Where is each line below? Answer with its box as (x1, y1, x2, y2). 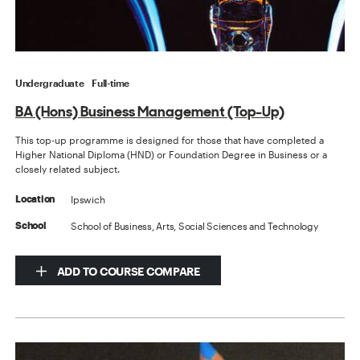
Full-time (92, 76, 130, 88)
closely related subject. (15, 162, 121, 174)
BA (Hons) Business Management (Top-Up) (15, 100, 285, 121)
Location (15, 194, 55, 204)
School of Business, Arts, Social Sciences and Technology (71, 219, 318, 231)
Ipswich (71, 193, 105, 205)
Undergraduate (15, 76, 84, 88)
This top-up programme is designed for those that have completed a (15, 133, 325, 145)
